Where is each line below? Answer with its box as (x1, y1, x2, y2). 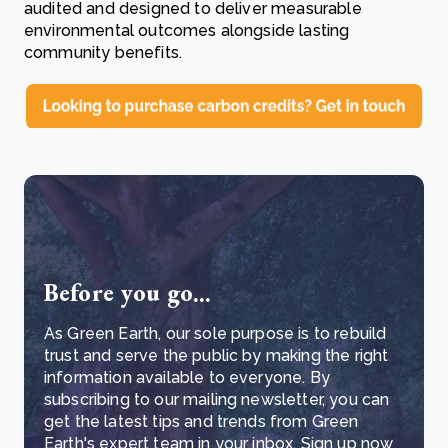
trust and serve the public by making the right (44, 345, 389, 365)
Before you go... (44, 276, 212, 308)
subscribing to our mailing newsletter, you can (44, 389, 390, 409)
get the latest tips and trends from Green (44, 411, 359, 431)
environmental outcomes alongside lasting (24, 21, 350, 40)
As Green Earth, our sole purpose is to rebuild (44, 323, 387, 343)
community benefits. (24, 43, 183, 62)
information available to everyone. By (44, 367, 330, 387)
